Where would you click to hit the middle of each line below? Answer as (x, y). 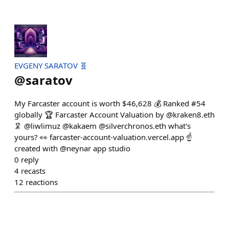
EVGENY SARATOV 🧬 (51, 65)
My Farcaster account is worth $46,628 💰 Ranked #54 (110, 103)
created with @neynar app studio (72, 148)
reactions (42, 182)
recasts (33, 171)
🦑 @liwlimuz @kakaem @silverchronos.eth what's (102, 126)
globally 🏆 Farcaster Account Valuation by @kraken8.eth (114, 114)
